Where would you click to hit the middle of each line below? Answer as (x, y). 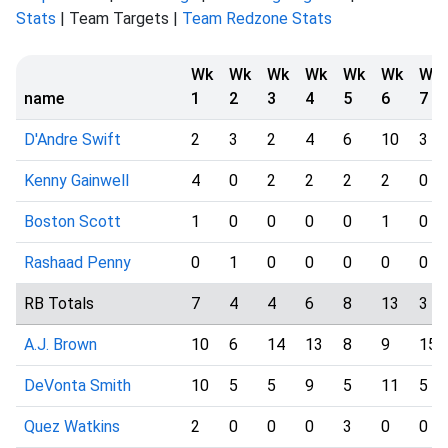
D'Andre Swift (72, 139)
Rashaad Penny (77, 262)
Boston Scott (72, 221)
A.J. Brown (60, 344)
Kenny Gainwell (76, 180)
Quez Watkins (72, 426)
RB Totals (59, 303)
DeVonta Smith (77, 385)
